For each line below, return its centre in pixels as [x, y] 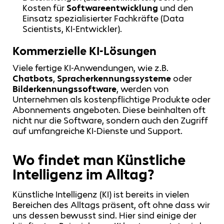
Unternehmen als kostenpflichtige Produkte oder [111, 100]
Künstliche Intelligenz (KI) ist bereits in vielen [101, 195]
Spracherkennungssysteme [114, 79]
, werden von [142, 89]
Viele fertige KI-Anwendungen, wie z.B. [90, 68]
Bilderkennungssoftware [64, 89]
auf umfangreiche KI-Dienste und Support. [97, 131]
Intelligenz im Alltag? [83, 174]
